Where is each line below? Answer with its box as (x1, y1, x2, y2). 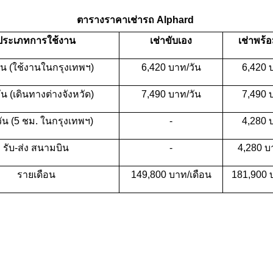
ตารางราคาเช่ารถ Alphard (77, 14, 196, 25)
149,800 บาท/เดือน (130, 169, 211, 180)
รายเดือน (16, 169, 55, 180)
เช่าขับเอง (150, 35, 192, 46)
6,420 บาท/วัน (141, 62, 201, 73)
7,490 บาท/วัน (141, 88, 201, 99)
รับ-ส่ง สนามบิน (3, 142, 69, 153)
